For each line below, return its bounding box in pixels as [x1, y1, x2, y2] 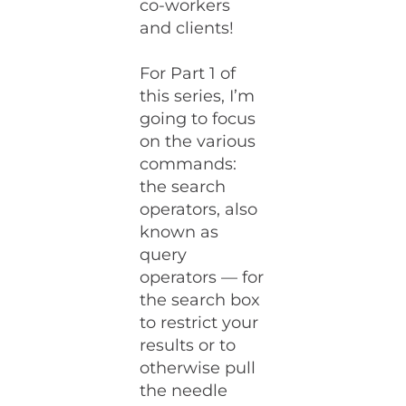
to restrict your [140, 313, 259, 333]
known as [140, 222, 219, 243]
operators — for [140, 267, 265, 288]
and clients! [140, 18, 235, 39]
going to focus [140, 109, 256, 130]
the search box [140, 290, 261, 311]
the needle [140, 381, 228, 401]
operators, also [140, 199, 258, 220]
